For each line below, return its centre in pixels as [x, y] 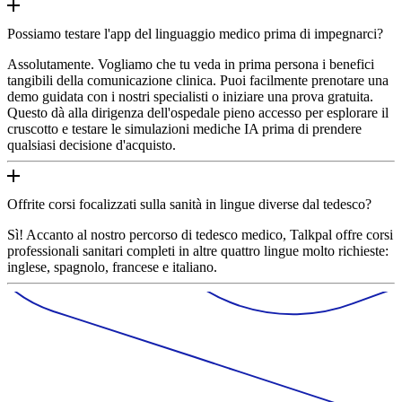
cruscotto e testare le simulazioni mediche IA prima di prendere [184, 128]
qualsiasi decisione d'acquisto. [92, 144]
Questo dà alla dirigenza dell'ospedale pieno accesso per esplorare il [198, 112]
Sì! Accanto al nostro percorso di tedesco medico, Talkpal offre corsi [200, 234]
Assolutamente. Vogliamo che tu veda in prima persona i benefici [191, 64]
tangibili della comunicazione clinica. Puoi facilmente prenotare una [198, 80]
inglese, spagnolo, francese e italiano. [112, 267]
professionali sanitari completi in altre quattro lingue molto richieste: [198, 250]
